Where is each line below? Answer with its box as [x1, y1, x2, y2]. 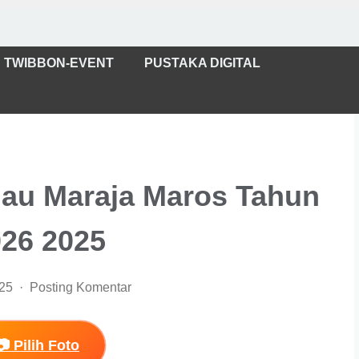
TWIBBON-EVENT [3, 56, 114, 70]
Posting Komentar [29, 280, 131, 294]
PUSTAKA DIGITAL [143, 56, 260, 70]
